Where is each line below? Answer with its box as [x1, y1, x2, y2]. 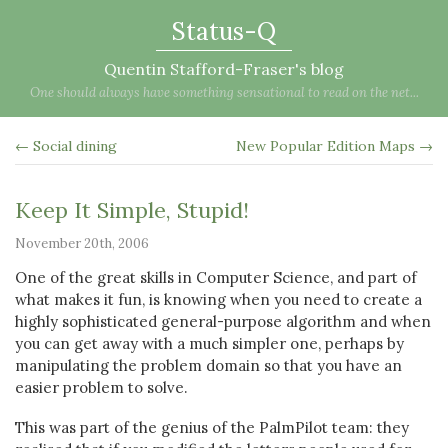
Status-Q [172, 16, 276, 47]
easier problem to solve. [15, 378, 188, 397]
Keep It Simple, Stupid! [15, 196, 249, 224]
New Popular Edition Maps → [236, 137, 433, 155]
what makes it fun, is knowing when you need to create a [15, 290, 422, 309]
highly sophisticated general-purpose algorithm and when [15, 312, 431, 331]
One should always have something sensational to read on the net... [29, 84, 419, 101]
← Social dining [15, 137, 117, 155]
